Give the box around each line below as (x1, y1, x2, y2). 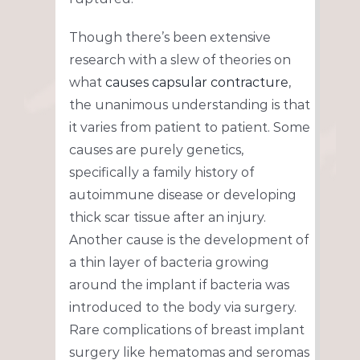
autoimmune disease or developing (68, 187, 297, 203)
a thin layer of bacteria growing (68, 255, 269, 271)
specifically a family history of (68, 165, 254, 181)
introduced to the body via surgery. (68, 300, 297, 316)
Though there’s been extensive (68, 30, 271, 46)
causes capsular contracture (104, 75, 288, 91)
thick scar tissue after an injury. (68, 210, 266, 226)
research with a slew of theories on (68, 52, 291, 68)
